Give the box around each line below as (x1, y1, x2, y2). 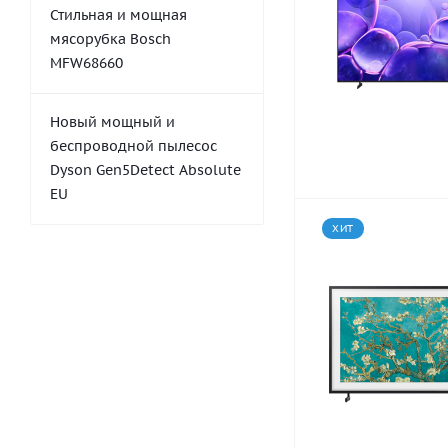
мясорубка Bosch (50, 30, 171, 48)
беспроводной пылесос (50, 137, 217, 155)
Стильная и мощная (50, 6, 187, 24)
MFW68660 (50, 54, 123, 72)
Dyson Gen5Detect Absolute (50, 161, 241, 179)
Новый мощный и (50, 113, 175, 131)
